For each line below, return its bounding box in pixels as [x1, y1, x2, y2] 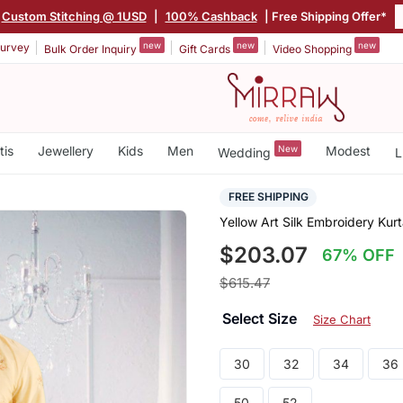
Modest [325, 143, 371, 158]
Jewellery [37, 143, 94, 158]
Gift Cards [179, 41, 233, 56]
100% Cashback [165, 8, 257, 23]
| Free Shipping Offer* [261, 8, 387, 23]
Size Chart [312, 312, 371, 327]
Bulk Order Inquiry [44, 41, 139, 56]
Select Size [221, 309, 300, 328]
